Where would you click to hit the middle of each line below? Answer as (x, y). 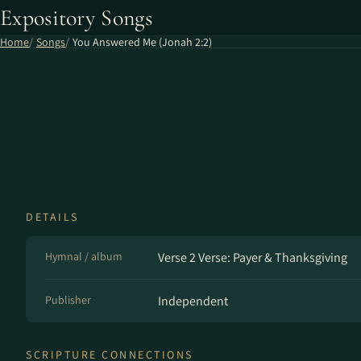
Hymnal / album (84, 256)
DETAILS (52, 217)
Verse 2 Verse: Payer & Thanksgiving (253, 257)
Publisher (68, 300)
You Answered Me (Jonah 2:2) (142, 42)
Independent (193, 301)
